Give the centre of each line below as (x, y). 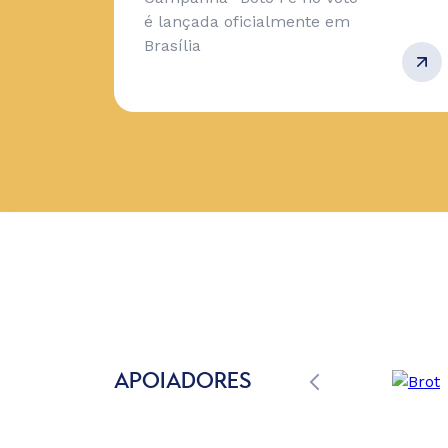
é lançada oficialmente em (247, 21)
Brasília (172, 45)
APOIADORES (182, 382)
